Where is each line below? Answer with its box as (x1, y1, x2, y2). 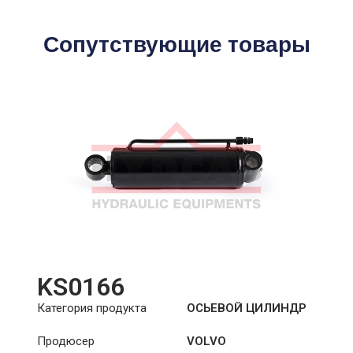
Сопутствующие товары (43, 29, 310, 61)
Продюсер (36, 334, 95, 349)
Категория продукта (36, 301, 147, 316)
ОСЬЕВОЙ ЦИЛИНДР (186, 301, 307, 316)
